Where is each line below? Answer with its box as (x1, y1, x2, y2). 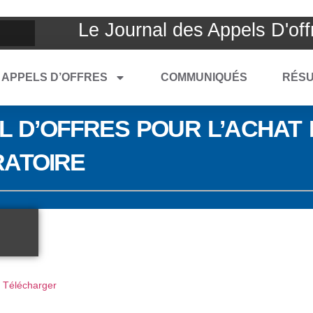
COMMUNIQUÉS (161, 71, 247, 83)
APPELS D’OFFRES (1, 71, 108, 83)
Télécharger (2, 279, 57, 291)
